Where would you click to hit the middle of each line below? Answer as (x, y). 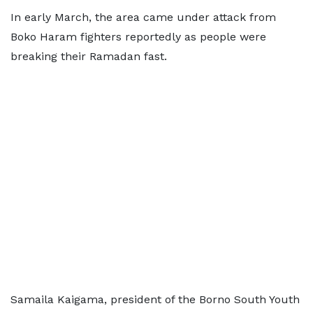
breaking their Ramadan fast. (89, 56)
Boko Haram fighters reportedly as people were (138, 37)
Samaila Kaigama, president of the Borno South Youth (155, 299)
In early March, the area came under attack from (143, 17)
